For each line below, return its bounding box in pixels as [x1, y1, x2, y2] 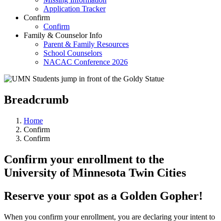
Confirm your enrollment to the [4, 152, 164, 166]
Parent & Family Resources [43, 40, 129, 48]
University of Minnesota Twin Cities [4, 166, 186, 179]
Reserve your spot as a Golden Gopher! [4, 189, 206, 202]
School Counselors [43, 49, 102, 57]
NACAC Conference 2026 [43, 58, 128, 66]
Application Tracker [43, 4, 106, 13]
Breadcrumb [4, 93, 69, 106]
